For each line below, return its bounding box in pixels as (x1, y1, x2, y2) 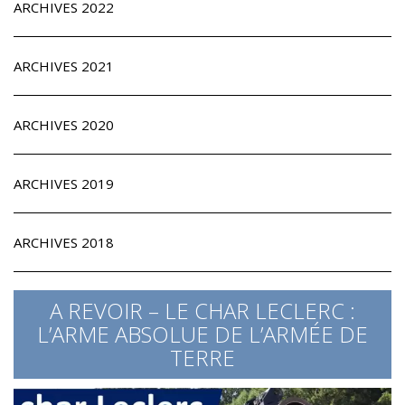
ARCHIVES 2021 (14, 57, 114, 75)
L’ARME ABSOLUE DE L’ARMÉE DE (37, 319, 368, 349)
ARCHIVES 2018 (14, 233, 114, 251)
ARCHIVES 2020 (14, 116, 114, 134)
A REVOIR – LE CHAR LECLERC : (50, 296, 355, 325)
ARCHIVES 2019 (14, 174, 114, 193)
